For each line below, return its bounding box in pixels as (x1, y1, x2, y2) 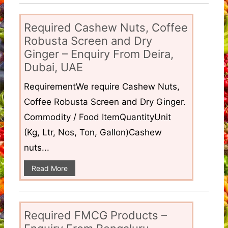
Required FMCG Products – (24, 208, 167, 222)
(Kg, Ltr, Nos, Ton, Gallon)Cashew (24, 127, 162, 137)
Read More (32, 163, 68, 173)
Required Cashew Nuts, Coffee (24, 20, 188, 34)
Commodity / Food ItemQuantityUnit (24, 111, 171, 122)
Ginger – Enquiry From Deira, (24, 47, 174, 61)
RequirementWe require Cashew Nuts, (24, 81, 180, 92)
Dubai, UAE (24, 60, 83, 74)
